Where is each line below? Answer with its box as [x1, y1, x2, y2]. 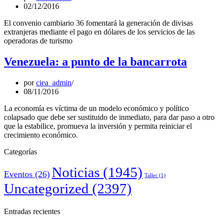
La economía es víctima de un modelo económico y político [4, 104, 189, 113]
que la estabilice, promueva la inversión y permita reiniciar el [4, 122, 192, 131]
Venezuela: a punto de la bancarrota [4, 55, 187, 69]
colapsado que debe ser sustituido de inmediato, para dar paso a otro [4, 113, 215, 122]
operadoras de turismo [4, 37, 73, 45]
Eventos [4, 169, 33, 180]
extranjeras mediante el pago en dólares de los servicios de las [4, 28, 195, 37]
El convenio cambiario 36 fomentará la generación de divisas [4, 19, 193, 28]
